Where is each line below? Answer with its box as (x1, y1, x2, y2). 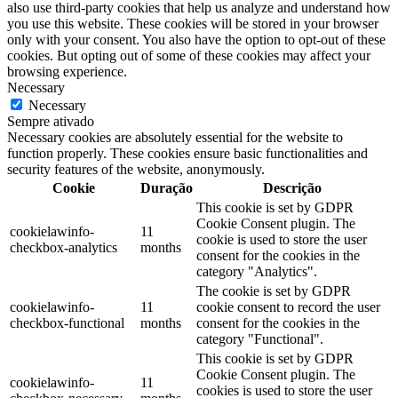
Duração (140, 180, 193, 196)
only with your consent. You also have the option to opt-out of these (7, 32, 386, 48)
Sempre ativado (7, 114, 94, 130)
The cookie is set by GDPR (196, 283, 351, 299)
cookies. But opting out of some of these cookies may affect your (7, 48, 370, 64)
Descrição (263, 180, 322, 196)
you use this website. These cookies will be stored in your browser (7, 16, 378, 32)
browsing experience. (7, 64, 127, 80)
